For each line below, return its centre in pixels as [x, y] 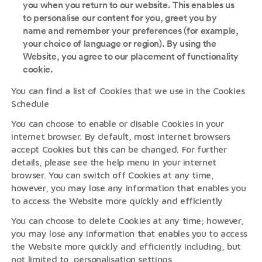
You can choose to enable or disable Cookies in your [118, 123]
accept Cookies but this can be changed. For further [119, 149]
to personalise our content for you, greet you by [120, 18]
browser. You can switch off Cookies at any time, [113, 175]
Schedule [30, 104]
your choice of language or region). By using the [120, 43]
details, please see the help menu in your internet [114, 162]
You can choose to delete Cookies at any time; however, [127, 220]
